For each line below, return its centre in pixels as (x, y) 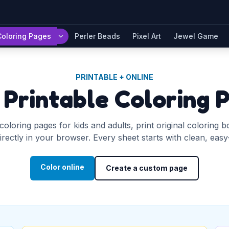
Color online (62, 167)
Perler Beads (97, 36)
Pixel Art (146, 36)
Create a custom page (147, 168)
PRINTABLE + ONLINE (114, 77)
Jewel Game (196, 36)
